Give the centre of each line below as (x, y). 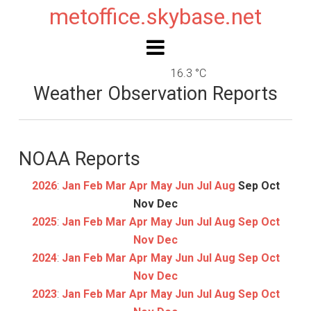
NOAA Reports (79, 159)
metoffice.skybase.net (155, 17)
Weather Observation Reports (155, 94)
